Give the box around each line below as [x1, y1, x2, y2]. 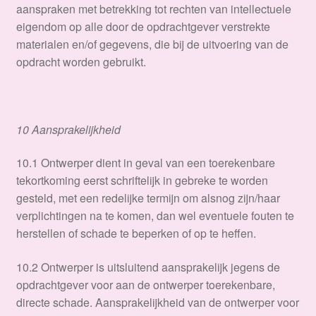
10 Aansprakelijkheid [16, 121, 121, 138]
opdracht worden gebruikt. [16, 54, 149, 71]
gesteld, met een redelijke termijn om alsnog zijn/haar [16, 190, 280, 207]
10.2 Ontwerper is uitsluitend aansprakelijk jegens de [16, 258, 280, 275]
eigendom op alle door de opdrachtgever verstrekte [16, 18, 270, 35]
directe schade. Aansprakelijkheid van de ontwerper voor [16, 293, 299, 310]
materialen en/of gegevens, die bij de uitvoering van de [16, 36, 288, 53]
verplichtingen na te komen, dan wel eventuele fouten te [16, 207, 294, 224]
